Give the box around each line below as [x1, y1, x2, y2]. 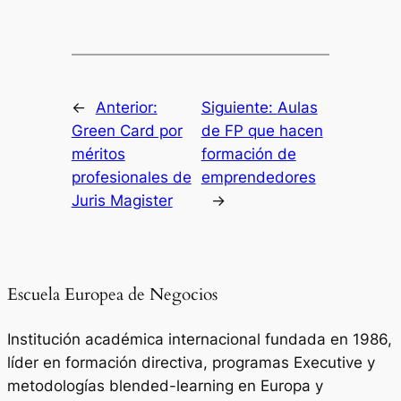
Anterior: [95, 98, 158, 116]
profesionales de [71, 167, 192, 186]
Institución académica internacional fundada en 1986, [7, 330, 392, 349]
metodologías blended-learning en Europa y [7, 377, 323, 396]
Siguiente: [200, 98, 277, 116]
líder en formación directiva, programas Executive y [7, 354, 375, 372]
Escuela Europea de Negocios [7, 284, 218, 307]
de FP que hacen [200, 121, 323, 140]
